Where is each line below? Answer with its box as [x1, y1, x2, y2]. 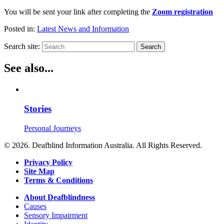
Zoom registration [152, 7, 213, 16]
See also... [4, 61, 53, 75]
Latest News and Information [37, 24, 129, 33]
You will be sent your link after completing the [4, 7, 152, 16]
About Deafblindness [24, 192, 95, 201]
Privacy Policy [24, 157, 72, 166]
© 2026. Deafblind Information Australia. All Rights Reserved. [4, 140, 202, 149]
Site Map [24, 166, 54, 175]
